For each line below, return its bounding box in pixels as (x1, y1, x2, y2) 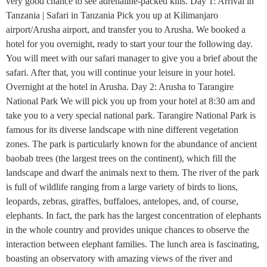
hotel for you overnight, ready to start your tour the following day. (6, 39, 253, 49)
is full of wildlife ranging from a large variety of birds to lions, (6, 182, 238, 192)
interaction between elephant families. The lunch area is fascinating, (6, 239, 259, 249)
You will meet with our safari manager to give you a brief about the (6, 53, 257, 63)
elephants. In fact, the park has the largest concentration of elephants (6, 210, 261, 221)
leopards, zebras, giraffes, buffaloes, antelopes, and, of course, (6, 196, 238, 206)
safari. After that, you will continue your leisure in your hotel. (6, 67, 235, 77)
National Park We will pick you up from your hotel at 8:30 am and (6, 96, 255, 106)
